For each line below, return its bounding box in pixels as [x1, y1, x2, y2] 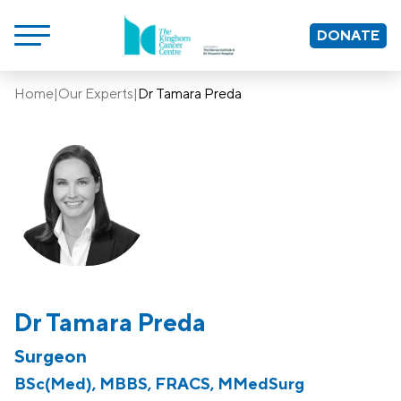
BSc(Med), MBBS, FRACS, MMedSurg [14, 373, 304, 393]
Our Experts [58, 85, 133, 103]
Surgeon [14, 344, 87, 367]
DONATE [317, 26, 380, 44]
